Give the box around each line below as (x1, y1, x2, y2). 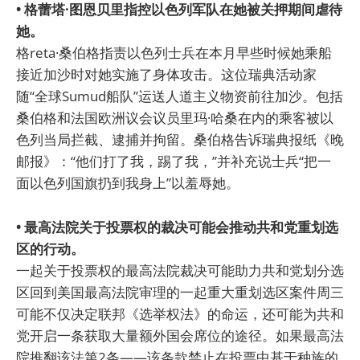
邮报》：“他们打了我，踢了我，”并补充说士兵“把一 (16, 152, 331, 171)
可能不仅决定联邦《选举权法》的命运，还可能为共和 (16, 304, 344, 323)
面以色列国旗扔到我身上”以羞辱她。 (16, 174, 239, 193)
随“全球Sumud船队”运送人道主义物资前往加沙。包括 (16, 87, 343, 106)
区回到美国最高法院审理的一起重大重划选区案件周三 (16, 282, 344, 301)
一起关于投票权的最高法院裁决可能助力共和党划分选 (16, 260, 344, 280)
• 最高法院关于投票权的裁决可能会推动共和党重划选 (16, 217, 338, 236)
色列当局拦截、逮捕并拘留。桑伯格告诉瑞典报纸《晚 (16, 130, 344, 149)
